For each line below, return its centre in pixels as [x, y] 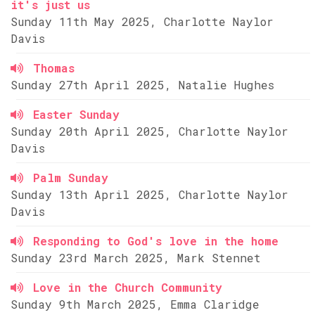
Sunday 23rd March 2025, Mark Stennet [136, 258]
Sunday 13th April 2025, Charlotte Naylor [149, 194]
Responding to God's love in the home [156, 241]
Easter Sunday [76, 114]
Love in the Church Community [128, 287]
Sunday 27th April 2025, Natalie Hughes [142, 85]
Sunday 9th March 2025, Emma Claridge [135, 304]
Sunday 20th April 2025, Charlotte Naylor [149, 131]
